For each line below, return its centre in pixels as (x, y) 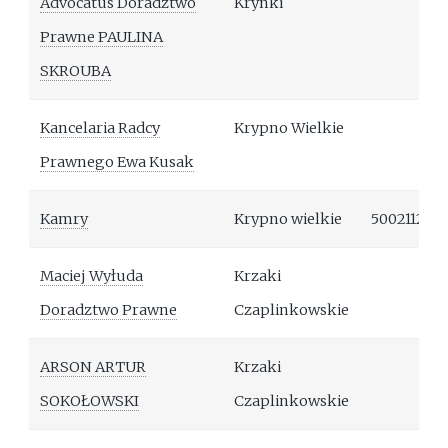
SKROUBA (76, 71)
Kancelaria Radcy (100, 128)
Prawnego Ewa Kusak (117, 162)
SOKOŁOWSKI (90, 401)
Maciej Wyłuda (92, 276)
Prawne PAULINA (102, 37)
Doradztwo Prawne (109, 310)
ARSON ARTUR (93, 367)
